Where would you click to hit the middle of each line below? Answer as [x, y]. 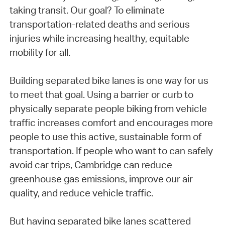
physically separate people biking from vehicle [108, 109]
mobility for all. [40, 52]
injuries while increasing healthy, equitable [99, 38]
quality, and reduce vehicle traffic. [81, 193]
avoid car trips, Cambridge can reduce [91, 165]
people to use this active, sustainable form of [105, 137]
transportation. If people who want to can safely [111, 151]
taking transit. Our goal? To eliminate [87, 10]
